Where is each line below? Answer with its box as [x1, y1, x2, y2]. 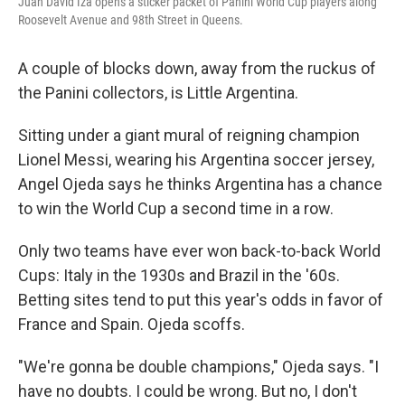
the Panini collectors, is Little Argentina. [18, 83, 298, 103]
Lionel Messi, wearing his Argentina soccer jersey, [18, 150, 374, 170]
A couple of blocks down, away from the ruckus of [18, 59, 376, 79]
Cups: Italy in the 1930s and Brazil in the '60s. [18, 266, 340, 286]
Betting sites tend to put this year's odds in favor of [18, 290, 383, 310]
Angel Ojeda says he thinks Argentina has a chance [18, 174, 382, 194]
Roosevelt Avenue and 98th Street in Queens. [18, 13, 243, 28]
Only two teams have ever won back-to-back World [18, 241, 381, 261]
